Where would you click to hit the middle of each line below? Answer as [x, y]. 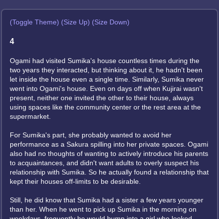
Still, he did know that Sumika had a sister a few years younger [107, 200]
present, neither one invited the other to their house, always [102, 98]
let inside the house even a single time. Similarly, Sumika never [107, 79]
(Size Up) [76, 22]
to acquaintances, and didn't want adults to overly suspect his [104, 163]
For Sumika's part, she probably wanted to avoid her [91, 135]
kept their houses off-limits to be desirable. [75, 181]
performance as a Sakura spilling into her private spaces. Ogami [109, 144]
